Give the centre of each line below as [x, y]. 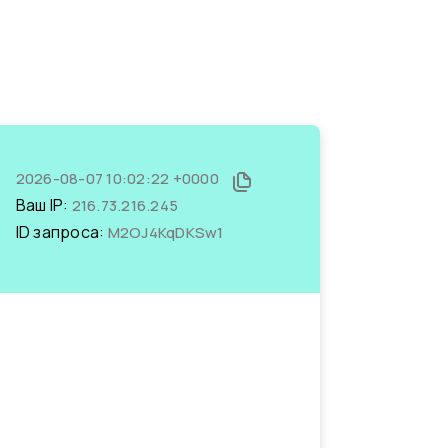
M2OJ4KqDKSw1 [165, 232]
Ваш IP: [43, 205]
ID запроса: [61, 232]
